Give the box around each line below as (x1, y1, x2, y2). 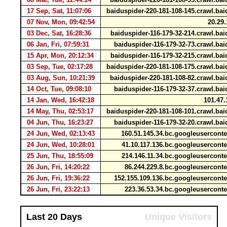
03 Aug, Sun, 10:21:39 (23, 74, 99, 82)
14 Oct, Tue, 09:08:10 (23, 85, 95, 93)
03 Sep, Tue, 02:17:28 (23, 63, 97, 70)
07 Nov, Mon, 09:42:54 (23, 18, 99, 26)
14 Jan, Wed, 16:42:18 (23, 96, 98, 104)
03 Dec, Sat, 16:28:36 (23, 29, 95, 37)
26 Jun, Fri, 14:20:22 (23, 163, 94, 171)
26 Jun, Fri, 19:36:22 (23, 174, 94, 182)
